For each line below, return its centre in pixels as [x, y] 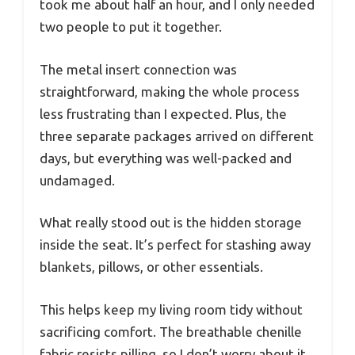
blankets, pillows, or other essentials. [151, 267]
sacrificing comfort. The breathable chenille [171, 331]
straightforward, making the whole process [170, 91]
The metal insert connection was [138, 69]
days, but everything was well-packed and [166, 158]
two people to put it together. [131, 27]
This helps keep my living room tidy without [171, 309]
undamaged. [77, 180]
